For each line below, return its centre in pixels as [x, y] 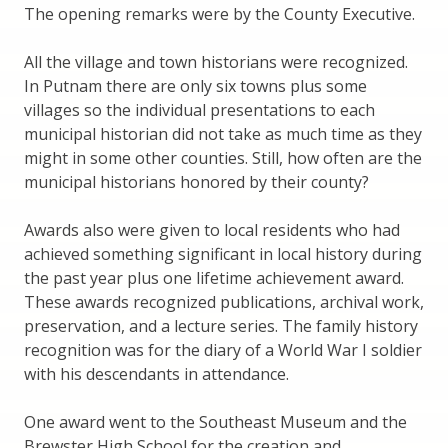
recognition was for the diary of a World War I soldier [223, 349]
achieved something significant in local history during [223, 253]
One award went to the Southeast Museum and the [215, 421]
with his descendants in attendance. [156, 373]
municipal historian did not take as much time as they [223, 133]
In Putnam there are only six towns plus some [195, 85]
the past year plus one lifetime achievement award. [214, 277]
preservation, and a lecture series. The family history [221, 325]
